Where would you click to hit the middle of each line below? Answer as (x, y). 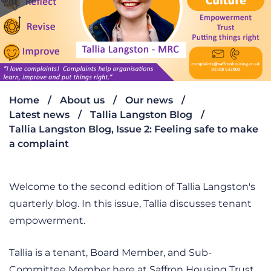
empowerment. (47, 220)
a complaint (39, 144)
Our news (149, 100)
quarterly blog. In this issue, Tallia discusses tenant (130, 204)
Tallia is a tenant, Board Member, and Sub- (110, 253)
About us (82, 100)
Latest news (39, 115)
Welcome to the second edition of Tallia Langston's (132, 187)
